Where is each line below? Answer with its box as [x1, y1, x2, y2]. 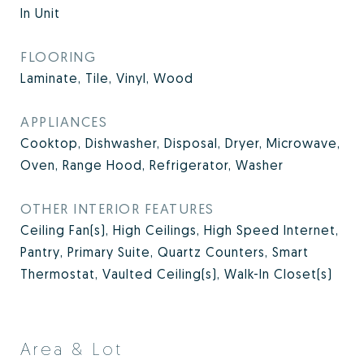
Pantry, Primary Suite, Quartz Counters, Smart [20, 244, 309, 260]
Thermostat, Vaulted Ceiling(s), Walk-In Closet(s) [20, 266, 332, 282]
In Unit [20, 5, 60, 21]
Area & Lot [20, 338, 123, 359]
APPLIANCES [20, 113, 107, 130]
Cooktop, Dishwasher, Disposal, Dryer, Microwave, [20, 135, 340, 151]
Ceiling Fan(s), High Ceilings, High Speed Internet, [20, 222, 339, 238]
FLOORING [20, 48, 96, 65]
